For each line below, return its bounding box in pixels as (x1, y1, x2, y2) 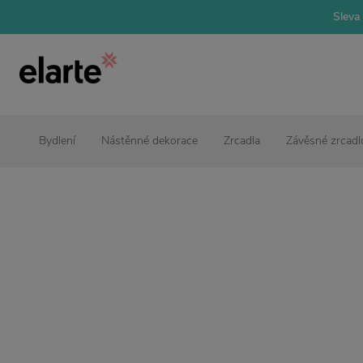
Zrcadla (224, 133, 260, 149)
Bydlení (39, 133, 75, 149)
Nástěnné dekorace (101, 133, 198, 149)
